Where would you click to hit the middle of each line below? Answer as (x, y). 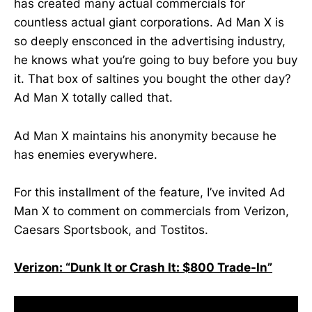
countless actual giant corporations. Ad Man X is (149, 23)
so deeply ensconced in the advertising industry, (150, 41)
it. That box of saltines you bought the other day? (153, 79)
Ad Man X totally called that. (93, 98)
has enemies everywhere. (86, 154)
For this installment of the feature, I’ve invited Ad (150, 192)
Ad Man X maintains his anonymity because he (145, 135)
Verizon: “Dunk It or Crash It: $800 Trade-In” (143, 267)
